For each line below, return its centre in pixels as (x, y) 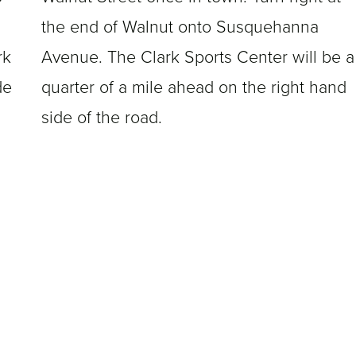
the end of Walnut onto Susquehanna (180, 27)
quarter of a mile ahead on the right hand (194, 88)
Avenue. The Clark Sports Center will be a (198, 58)
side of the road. (102, 118)
